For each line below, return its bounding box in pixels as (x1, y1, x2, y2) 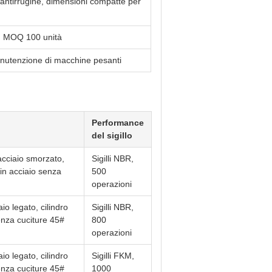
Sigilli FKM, (92, 251, 134, 260)
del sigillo (92, 131, 132, 140)
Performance (92, 118, 144, 127)
